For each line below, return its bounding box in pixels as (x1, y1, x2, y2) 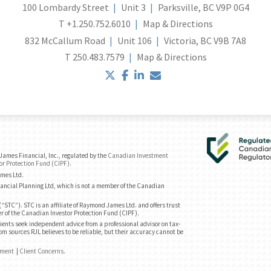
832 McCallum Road (25, 34, 105, 47)
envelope (166, 68, 207, 82)
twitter (120, 68, 152, 82)
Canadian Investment (108, 151, 168, 160)
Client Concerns (19, 246, 64, 255)
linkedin (149, 68, 185, 82)
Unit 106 (117, 34, 152, 47)
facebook (133, 68, 175, 82)
